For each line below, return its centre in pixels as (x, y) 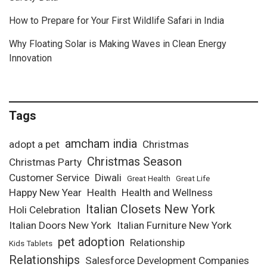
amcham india (101, 144)
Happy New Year (45, 193)
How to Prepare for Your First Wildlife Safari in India (117, 21)
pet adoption (91, 242)
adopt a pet (34, 145)
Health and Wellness (167, 193)
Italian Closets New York (150, 209)
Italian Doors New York (60, 226)
